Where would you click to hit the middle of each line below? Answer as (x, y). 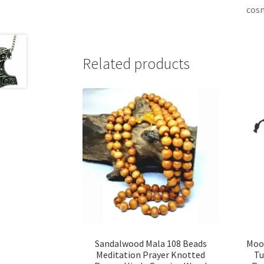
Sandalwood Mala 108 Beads (151, 244)
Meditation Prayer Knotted (151, 255)
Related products (136, 64)
